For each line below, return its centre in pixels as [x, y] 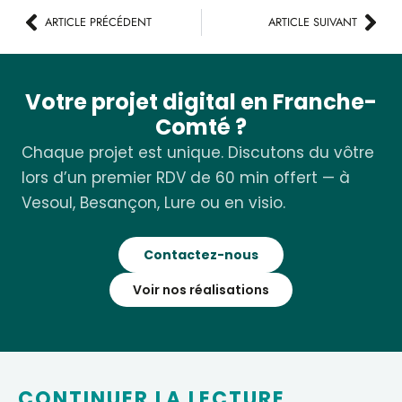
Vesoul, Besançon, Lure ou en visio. [153, 202]
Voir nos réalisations [201, 290]
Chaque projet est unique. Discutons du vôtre [198, 152]
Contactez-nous [201, 255]
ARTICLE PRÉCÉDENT [98, 22]
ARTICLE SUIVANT [313, 22]
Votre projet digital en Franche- [201, 101]
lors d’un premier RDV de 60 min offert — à [186, 177]
